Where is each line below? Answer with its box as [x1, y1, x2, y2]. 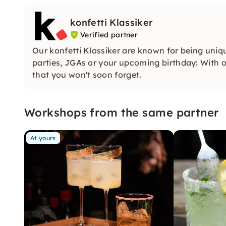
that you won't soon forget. [32, 69, 142, 80]
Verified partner [80, 30, 138, 39]
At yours [30, 134, 56, 142]
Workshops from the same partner [24, 105, 219, 120]
